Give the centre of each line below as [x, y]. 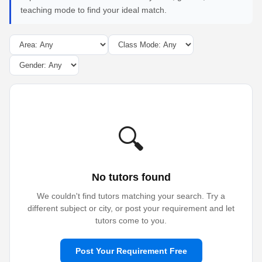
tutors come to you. [131, 220]
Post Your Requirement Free [131, 251]
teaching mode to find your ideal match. [94, 10]
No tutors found [131, 177]
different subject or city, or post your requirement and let [131, 208]
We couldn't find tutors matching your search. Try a [131, 196]
